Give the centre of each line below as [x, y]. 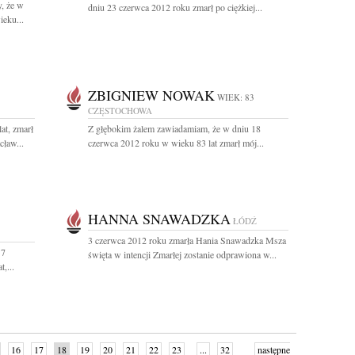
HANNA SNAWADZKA [159, 219]
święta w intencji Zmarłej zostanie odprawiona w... [182, 254]
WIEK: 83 [236, 97]
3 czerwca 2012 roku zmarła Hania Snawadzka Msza [187, 240]
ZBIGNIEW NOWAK [151, 95]
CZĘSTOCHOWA [120, 111]
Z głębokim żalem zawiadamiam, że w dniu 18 [174, 128]
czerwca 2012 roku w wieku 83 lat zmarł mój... [176, 143]
